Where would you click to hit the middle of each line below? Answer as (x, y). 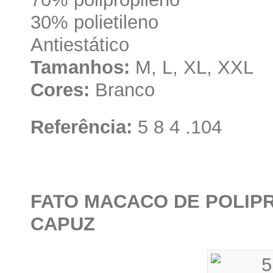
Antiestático (80, 44)
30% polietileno (94, 22)
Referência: (81, 127)
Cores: (60, 90)
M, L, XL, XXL (192, 67)
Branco (122, 90)
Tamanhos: (80, 67)
